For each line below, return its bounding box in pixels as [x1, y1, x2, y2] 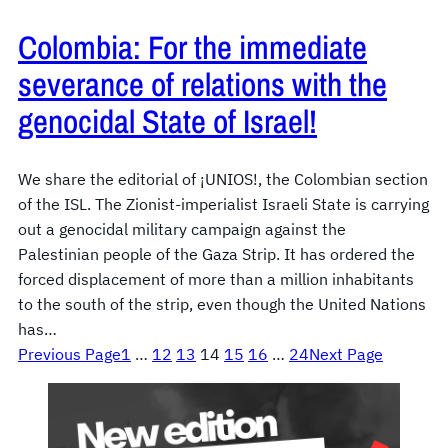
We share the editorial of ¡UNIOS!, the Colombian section [18, 169, 428, 190]
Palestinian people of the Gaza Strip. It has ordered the [18, 244, 415, 265]
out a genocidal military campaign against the [18, 219, 346, 240]
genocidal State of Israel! [18, 99, 317, 144]
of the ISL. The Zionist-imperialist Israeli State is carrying [18, 194, 429, 215]
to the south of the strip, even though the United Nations [18, 294, 426, 315]
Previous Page [18, 344, 121, 365]
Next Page [309, 344, 383, 365]
